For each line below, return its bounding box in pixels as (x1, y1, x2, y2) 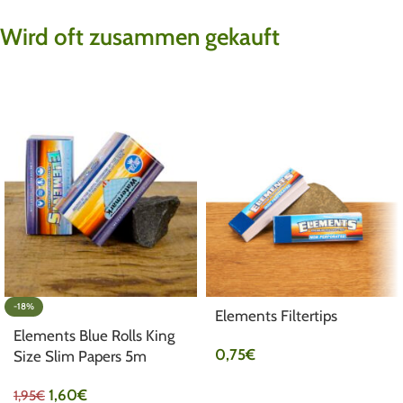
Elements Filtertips (215, 306, 337, 325)
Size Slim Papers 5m (13, 346, 147, 365)
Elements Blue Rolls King (13, 326, 175, 345)
